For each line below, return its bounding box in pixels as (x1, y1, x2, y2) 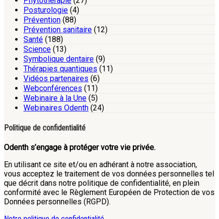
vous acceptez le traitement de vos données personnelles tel (4, 169, 214, 179)
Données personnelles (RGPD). (4, 197, 110, 207)
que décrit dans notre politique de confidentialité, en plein (4, 178, 199, 188)
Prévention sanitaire (23, 24, 92, 34)
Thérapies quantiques (23, 64, 97, 73)
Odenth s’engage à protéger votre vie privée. (4, 143, 155, 153)
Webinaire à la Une (23, 93, 87, 103)
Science (23, 44, 51, 54)
